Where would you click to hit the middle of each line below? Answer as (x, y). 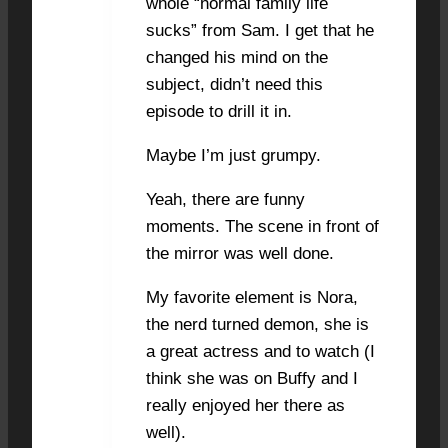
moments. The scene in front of (262, 226)
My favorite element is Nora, (252, 297)
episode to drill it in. (219, 111)
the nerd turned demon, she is (257, 324)
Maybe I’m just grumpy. (233, 155)
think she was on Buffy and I (252, 378)
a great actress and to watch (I (260, 351)
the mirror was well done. (240, 253)
